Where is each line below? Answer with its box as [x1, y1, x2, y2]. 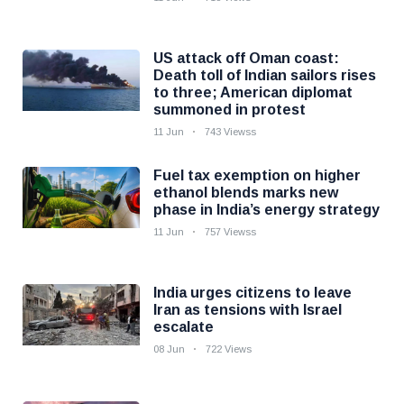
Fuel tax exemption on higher [153, 168, 361, 183]
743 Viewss [205, 126, 256, 137]
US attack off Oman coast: [153, 50, 339, 66]
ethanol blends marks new [153, 185, 338, 200]
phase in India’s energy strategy [153, 202, 380, 217]
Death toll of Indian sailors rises [153, 68, 376, 83]
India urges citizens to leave [153, 285, 352, 300]
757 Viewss [205, 226, 256, 237]
